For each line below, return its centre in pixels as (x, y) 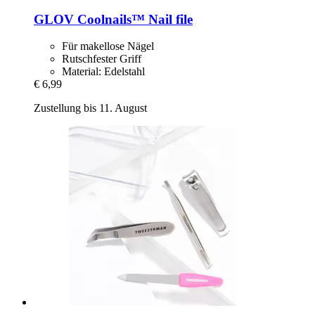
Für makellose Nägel (108, 46)
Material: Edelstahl (103, 72)
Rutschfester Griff (102, 59)
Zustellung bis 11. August (90, 108)
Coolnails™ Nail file (133, 19)
